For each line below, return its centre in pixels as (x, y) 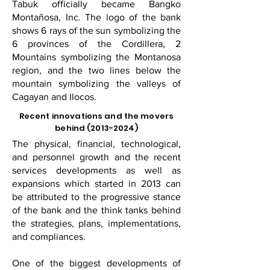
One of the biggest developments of (96, 263)
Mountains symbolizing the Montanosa (96, 57)
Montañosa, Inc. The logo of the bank (96, 17)
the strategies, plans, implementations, (96, 223)
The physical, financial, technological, (96, 144)
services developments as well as (96, 170)
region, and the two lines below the (96, 70)
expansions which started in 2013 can (96, 184)
